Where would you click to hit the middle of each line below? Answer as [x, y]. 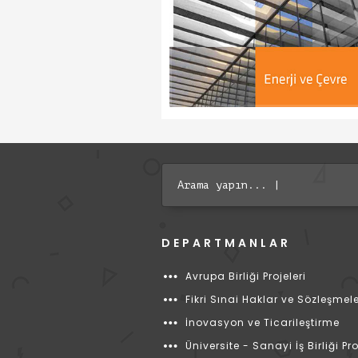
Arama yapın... [222, 185]
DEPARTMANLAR [226, 243]
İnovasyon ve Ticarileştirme [263, 322]
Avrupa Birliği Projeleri [246, 276]
